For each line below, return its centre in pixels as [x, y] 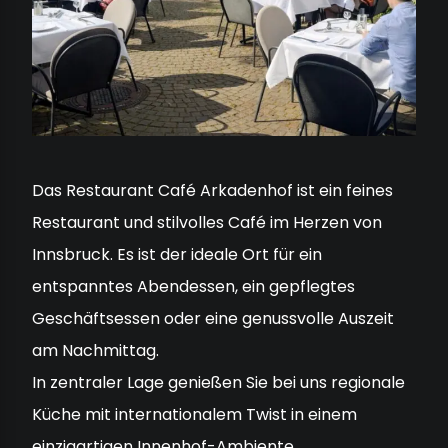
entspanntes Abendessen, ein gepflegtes [193, 286]
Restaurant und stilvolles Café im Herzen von [207, 222]
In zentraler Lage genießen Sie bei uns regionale [218, 382]
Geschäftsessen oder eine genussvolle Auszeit [213, 318]
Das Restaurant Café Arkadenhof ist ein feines [212, 190]
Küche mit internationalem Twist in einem [194, 414]
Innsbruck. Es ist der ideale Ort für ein [177, 254]
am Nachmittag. [95, 350]
